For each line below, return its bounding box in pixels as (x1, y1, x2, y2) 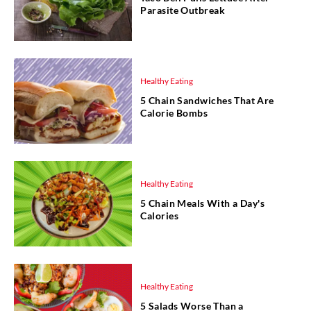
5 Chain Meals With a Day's (140, 197, 264, 210)
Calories (140, 210, 178, 222)
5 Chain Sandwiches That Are (140, 94, 274, 107)
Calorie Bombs (140, 107, 208, 119)
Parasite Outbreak (140, 4, 226, 17)
